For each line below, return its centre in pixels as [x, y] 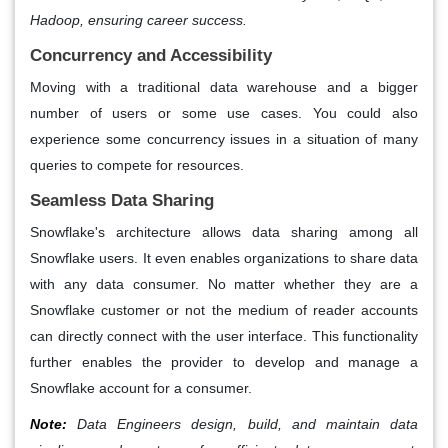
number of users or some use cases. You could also [224, 113]
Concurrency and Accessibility [151, 56]
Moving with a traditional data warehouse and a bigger [224, 87]
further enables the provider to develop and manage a [224, 362]
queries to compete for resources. [137, 165]
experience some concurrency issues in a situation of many [224, 139]
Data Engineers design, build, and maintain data [242, 424]
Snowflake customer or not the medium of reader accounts [224, 310]
